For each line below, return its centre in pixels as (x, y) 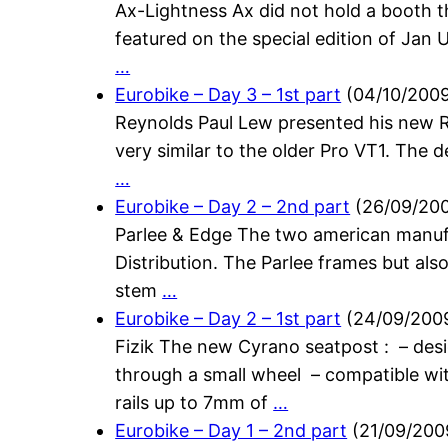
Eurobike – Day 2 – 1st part (228, 319)
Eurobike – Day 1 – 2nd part (231, 431)
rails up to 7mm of (194, 403)
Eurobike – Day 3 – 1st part (228, 95)
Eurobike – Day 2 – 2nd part (233, 207)
